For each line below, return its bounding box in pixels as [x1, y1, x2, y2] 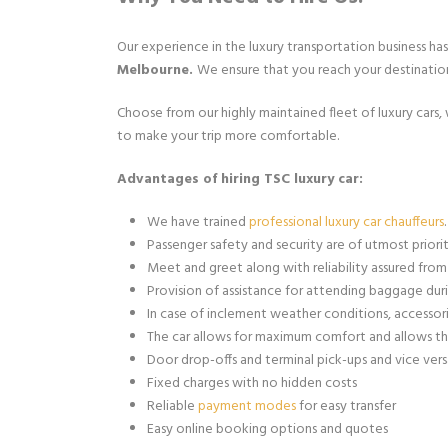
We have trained [147, 211, 249, 234]
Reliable [147, 395, 198, 418]
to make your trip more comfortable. [117, 125, 339, 148]
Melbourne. [117, 59, 197, 82]
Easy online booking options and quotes [147, 418, 388, 441]
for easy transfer [296, 395, 396, 418]
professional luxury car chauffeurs [249, 211, 444, 234]
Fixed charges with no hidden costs [147, 372, 357, 395]
